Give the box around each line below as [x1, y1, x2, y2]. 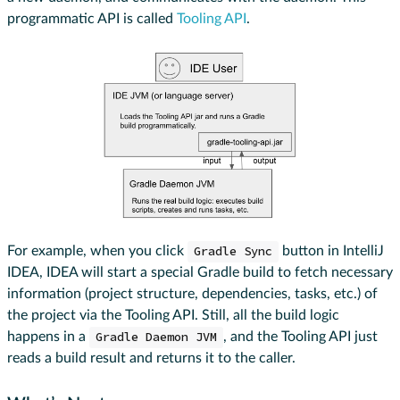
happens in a [7, 329, 89, 345]
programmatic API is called [7, 11, 177, 26]
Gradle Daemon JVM [95, 329, 217, 346]
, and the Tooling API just [222, 329, 378, 345]
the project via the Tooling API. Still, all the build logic [7, 308, 339, 323]
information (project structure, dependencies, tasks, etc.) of [7, 287, 378, 302]
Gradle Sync [193, 244, 272, 260]
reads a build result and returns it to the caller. [7, 351, 296, 366]
